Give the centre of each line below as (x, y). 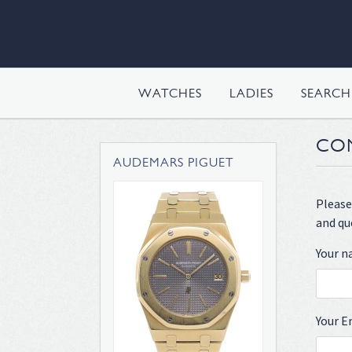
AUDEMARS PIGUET (174, 162)
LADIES (251, 93)
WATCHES (170, 93)
